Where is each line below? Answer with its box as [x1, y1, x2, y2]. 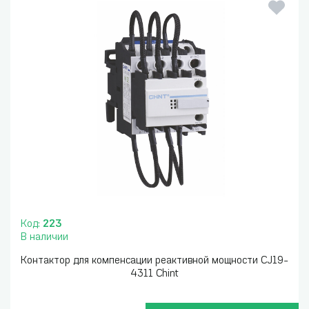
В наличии [21, 232, 68, 243]
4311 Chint [130, 269, 179, 279]
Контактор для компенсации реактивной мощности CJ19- [21, 256, 288, 266]
